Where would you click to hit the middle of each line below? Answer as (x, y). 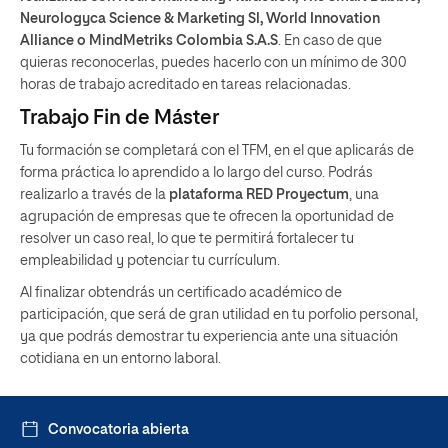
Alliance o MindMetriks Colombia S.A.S (149, 41)
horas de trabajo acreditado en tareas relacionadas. (185, 85)
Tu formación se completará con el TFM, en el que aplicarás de (217, 151)
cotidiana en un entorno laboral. (120, 359)
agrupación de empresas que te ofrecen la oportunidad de (207, 217)
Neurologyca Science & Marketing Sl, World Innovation (200, 19)
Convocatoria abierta (118, 430)
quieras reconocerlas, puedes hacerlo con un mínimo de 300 (213, 63)
